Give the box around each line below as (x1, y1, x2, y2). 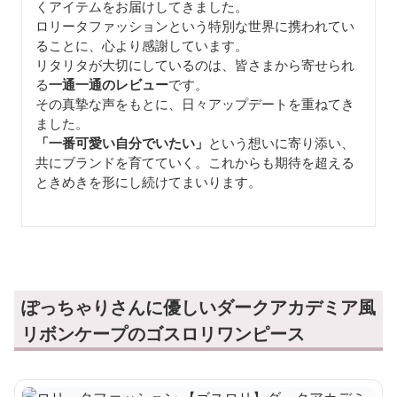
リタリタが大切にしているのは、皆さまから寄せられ (35, 55, 354, 74)
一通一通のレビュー (49, 74, 168, 93)
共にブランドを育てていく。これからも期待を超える (35, 152, 354, 171)
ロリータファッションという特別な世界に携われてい (35, 16, 354, 35)
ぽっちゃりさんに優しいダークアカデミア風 (21, 294, 376, 319)
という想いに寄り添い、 (208, 133, 354, 152)
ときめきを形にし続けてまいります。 (35, 172, 261, 191)
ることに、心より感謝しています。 (35, 35, 248, 54)
